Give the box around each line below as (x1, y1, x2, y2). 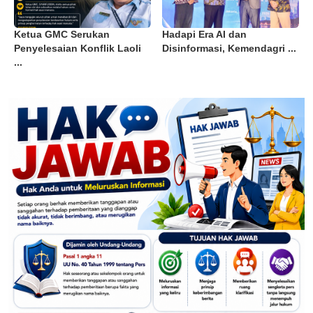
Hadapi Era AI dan (162, 29, 247, 41)
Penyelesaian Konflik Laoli (14, 43, 141, 54)
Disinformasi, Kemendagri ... (162, 43, 296, 54)
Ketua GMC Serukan (14, 29, 110, 41)
